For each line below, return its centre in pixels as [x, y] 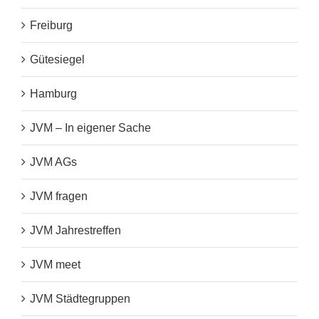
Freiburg [51, 26]
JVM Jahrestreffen [75, 231]
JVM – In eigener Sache [90, 128]
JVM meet [55, 265]
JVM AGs [53, 162]
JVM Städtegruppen [80, 299]
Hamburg [53, 94]
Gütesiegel [57, 60]
